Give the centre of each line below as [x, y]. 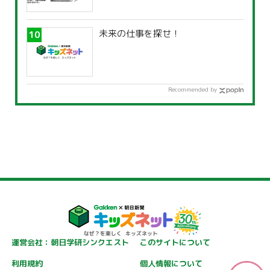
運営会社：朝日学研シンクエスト [70, 243]
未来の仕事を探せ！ [140, 34]
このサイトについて [175, 243]
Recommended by [193, 89]
